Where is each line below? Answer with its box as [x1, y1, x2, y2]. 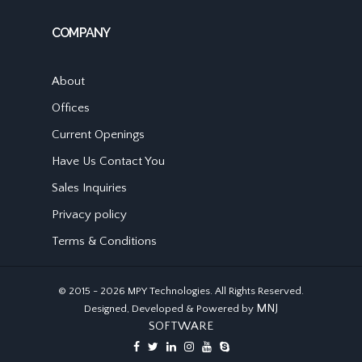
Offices [52, 101, 90, 116]
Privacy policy [52, 208, 127, 222]
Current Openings [52, 128, 145, 142]
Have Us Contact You [52, 154, 165, 169]
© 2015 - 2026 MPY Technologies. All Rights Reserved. [58, 285, 304, 297]
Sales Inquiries [52, 181, 127, 196]
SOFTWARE [149, 319, 213, 334]
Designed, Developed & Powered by [84, 303, 256, 315]
